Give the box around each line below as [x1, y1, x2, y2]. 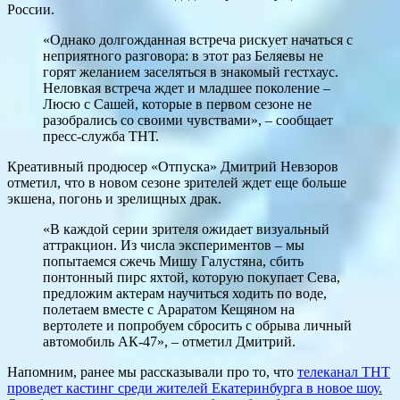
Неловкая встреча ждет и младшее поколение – [43, 80, 330, 96]
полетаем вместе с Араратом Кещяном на [43, 302, 295, 318]
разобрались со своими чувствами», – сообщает [43, 112, 333, 129]
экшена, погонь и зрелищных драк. [7, 191, 221, 207]
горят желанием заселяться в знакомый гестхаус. [43, 64, 338, 80]
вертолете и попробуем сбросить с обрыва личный [43, 318, 352, 334]
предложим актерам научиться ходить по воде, [43, 286, 327, 302]
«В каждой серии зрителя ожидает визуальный [43, 221, 329, 237]
